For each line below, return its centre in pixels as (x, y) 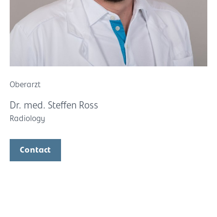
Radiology (27, 119)
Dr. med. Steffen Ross (54, 106)
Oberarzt (25, 85)
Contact (36, 150)
